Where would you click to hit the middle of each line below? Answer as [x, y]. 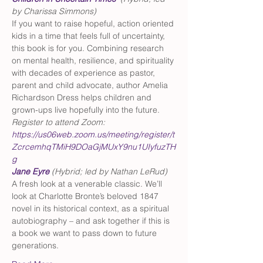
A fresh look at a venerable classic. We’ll [88, 184]
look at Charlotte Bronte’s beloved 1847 [86, 196]
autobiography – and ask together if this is [92, 221]
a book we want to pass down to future [85, 233]
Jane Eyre [31, 171]
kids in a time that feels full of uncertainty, [90, 36]
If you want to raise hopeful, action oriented [94, 23]
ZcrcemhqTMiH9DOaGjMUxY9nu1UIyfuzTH [94, 147]
